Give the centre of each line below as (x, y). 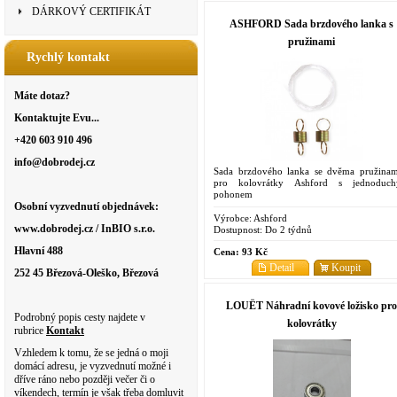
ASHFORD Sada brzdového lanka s (311, 23)
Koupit (346, 267)
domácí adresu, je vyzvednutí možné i (93, 366)
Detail (282, 267)
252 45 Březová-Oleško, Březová (86, 273)
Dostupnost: (238, 229)
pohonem (233, 194)
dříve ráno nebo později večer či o (85, 379)
